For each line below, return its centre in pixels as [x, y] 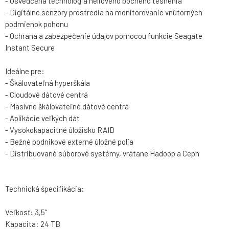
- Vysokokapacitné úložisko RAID [60, 130]
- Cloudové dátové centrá [47, 95]
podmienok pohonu [37, 24]
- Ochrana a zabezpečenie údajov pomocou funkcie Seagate [104, 36]
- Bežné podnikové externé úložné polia [69, 142]
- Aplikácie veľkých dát [42, 118]
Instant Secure [30, 48]
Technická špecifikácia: [45, 189]
